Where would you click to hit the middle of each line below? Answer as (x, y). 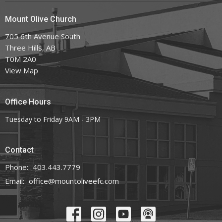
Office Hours (28, 102)
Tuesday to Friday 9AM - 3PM (53, 119)
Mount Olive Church (41, 19)
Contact (19, 150)
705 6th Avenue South (43, 36)
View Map (22, 71)
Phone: (18, 167)
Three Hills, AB (30, 48)
